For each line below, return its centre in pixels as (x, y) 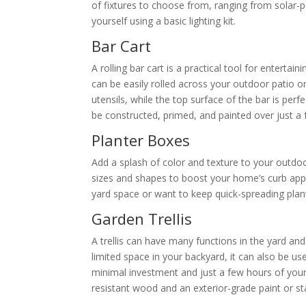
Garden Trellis (142, 219)
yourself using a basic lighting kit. (164, 21)
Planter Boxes (141, 140)
